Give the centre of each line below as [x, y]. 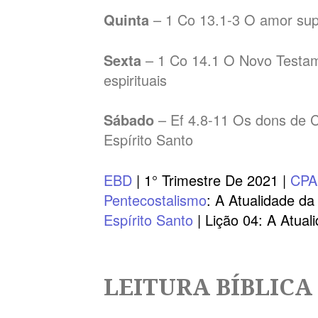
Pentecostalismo [155, 200]
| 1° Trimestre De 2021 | [214, 180]
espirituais [136, 79]
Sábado [131, 120]
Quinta [129, 19]
